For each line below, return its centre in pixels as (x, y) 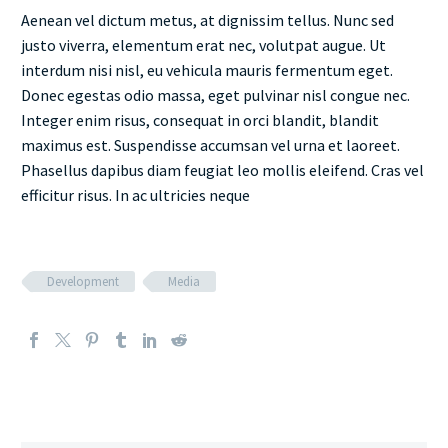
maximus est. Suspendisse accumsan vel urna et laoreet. (210, 145)
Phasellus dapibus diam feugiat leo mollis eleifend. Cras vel (222, 170)
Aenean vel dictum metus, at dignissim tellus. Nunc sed (207, 20)
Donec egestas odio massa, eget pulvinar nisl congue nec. (215, 95)
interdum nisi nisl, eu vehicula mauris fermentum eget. (207, 70)
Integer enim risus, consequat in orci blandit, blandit (200, 120)
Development (83, 282)
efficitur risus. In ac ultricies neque (135, 195)
